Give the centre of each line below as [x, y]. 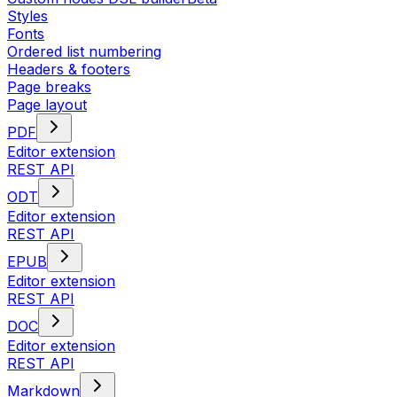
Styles [27, 16]
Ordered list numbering [84, 51]
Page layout [47, 105]
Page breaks [49, 87]
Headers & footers [69, 69]
